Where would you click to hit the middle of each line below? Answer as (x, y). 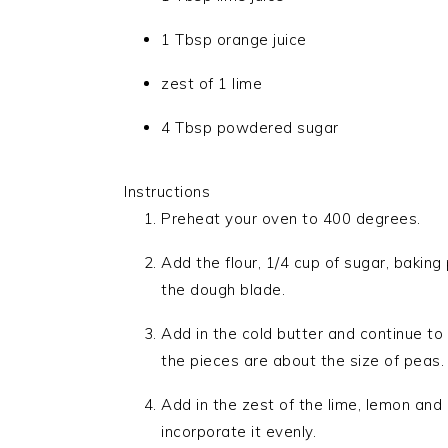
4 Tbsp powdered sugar (250, 127)
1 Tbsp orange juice (234, 39)
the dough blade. (223, 289)
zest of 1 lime (211, 83)
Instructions (167, 191)
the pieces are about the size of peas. (302, 360)
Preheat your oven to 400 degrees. (291, 218)
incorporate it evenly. (238, 431)
